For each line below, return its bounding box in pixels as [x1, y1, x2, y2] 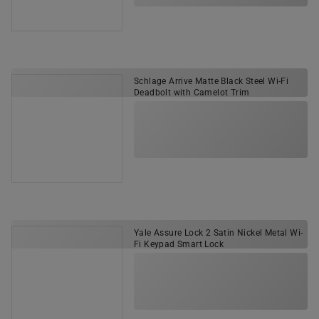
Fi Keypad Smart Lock [134, 239, 224, 249]
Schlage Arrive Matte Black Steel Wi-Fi [134, 76, 289, 86]
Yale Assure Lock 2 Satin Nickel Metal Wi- [134, 228, 303, 238]
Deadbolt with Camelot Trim [134, 88, 250, 98]
